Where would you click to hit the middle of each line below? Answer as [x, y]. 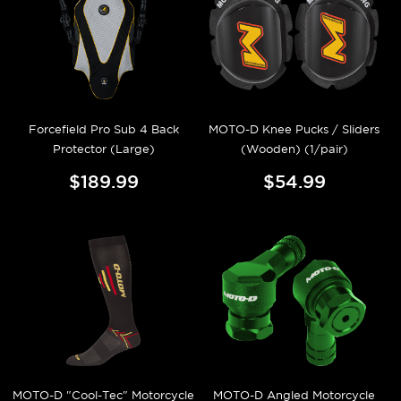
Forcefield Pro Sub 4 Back [103, 129]
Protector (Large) [103, 149]
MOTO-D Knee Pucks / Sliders [294, 129]
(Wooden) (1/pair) [294, 149]
